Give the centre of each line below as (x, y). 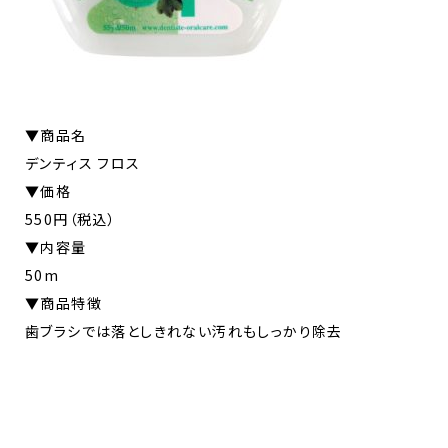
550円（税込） (71, 218)
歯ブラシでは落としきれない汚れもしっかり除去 (184, 330)
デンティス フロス (83, 162)
